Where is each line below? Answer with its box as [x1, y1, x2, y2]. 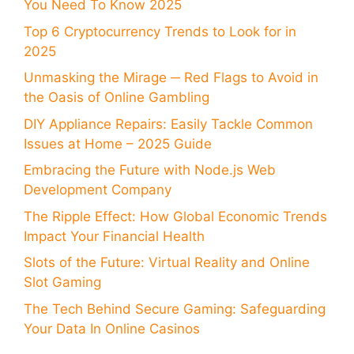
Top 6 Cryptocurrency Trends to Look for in [24, 23, 296, 40]
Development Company [24, 182, 171, 198]
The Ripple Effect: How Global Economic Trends [24, 208, 327, 224]
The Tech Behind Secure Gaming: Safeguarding [24, 300, 326, 317]
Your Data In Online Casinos [24, 320, 200, 337]
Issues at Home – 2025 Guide [24, 135, 212, 152]
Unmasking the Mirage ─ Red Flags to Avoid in [24, 70, 318, 86]
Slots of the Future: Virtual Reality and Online [24, 254, 310, 271]
